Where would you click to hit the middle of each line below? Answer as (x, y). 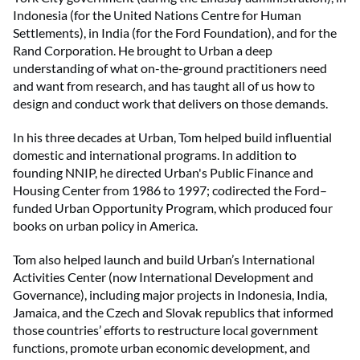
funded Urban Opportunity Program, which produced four (173, 207)
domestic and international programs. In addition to (155, 154)
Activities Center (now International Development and (163, 276)
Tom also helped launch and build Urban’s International (164, 259)
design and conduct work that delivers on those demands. (170, 103)
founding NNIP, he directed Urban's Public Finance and (163, 172)
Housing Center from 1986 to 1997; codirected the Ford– (170, 190)
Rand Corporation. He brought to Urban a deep (143, 50)
